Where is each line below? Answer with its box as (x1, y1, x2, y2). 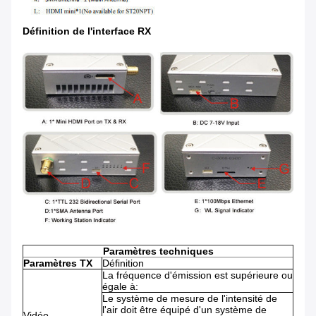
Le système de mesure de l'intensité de (102, 293, 277, 305)
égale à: (102, 281, 138, 293)
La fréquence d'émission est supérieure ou (102, 269, 293, 281)
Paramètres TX (23, 257, 92, 269)
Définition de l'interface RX (23, 25, 151, 37)
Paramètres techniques (102, 245, 214, 257)
